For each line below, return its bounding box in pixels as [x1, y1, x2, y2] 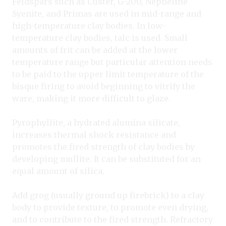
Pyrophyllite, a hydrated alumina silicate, [12, 118, 180, 128]
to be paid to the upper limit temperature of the [12, 69, 204, 80]
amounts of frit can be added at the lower [12, 45, 178, 55]
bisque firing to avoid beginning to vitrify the [12, 81, 195, 92]
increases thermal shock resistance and [12, 130, 176, 140]
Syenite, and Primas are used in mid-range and [12, 9, 201, 19]
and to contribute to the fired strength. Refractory [12, 214, 213, 225]
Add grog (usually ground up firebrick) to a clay [12, 190, 204, 201]
